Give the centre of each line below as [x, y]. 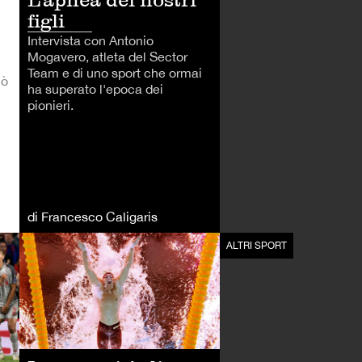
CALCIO [44, 246]
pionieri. [51, 105]
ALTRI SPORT [257, 246]
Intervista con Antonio [90, 41]
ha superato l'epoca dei [95, 89]
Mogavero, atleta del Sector [107, 57]
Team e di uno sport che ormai [115, 73]
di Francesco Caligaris [93, 217]
